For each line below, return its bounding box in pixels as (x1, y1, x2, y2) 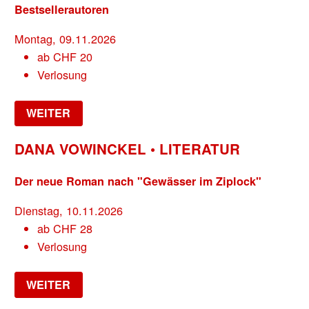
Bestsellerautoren (14, 1, 110, 18)
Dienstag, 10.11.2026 (14, 202, 123, 219)
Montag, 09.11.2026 (14, 30, 117, 48)
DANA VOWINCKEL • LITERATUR (14, 139, 241, 159)
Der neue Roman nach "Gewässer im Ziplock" (14, 172, 262, 189)
